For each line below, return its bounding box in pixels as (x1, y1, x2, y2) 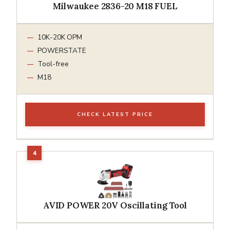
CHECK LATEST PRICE (77, 110, 153, 118)
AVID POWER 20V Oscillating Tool (43, 199, 187, 211)
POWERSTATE (37, 45, 86, 55)
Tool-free (37, 59, 69, 69)
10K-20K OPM (37, 32, 82, 42)
